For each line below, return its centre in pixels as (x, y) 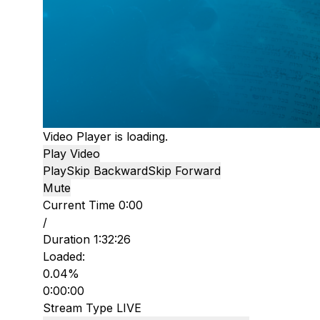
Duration (68, 239)
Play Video (71, 153)
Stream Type (80, 307)
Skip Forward (184, 170)
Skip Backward (107, 170)
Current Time (81, 205)
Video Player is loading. (105, 136)
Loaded (62, 256)
